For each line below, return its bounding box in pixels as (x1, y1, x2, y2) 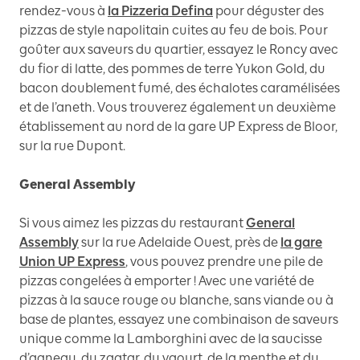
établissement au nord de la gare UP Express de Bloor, (19, 119, 337, 135)
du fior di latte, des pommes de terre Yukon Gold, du (19, 61, 325, 77)
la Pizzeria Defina (108, 3, 213, 19)
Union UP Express (19, 254, 125, 270)
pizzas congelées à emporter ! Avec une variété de (19, 273, 314, 289)
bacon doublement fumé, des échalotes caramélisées (19, 80, 340, 96)
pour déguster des (215, 3, 324, 19)
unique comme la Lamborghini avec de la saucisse (19, 331, 322, 347)
